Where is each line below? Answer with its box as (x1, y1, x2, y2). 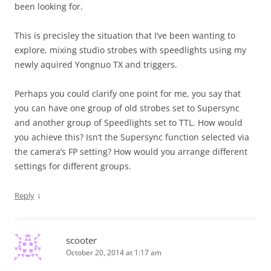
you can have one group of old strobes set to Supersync (15, 102, 240, 114)
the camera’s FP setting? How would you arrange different (15, 146, 247, 157)
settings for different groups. (15, 160, 131, 172)
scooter (66, 234, 97, 246)
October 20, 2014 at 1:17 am (66, 247, 162, 258)
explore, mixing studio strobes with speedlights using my (15, 44, 246, 56)
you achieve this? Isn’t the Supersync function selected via (15, 131, 249, 143)
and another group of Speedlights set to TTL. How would (15, 117, 243, 128)
